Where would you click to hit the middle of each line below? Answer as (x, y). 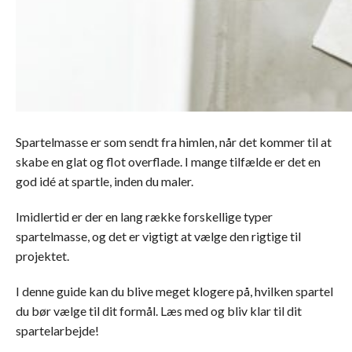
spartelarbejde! (57, 330)
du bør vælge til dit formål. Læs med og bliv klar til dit (159, 311)
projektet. (42, 256)
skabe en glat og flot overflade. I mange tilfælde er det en (168, 161)
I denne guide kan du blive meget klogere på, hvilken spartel (174, 291)
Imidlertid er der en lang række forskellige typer (144, 216)
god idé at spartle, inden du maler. (104, 181)
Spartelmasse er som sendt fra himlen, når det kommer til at (174, 142)
